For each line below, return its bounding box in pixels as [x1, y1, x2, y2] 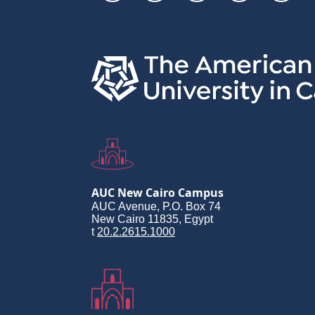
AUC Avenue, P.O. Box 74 [91, 200, 221, 213]
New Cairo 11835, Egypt [91, 213, 213, 226]
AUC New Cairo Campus [91, 185, 224, 201]
